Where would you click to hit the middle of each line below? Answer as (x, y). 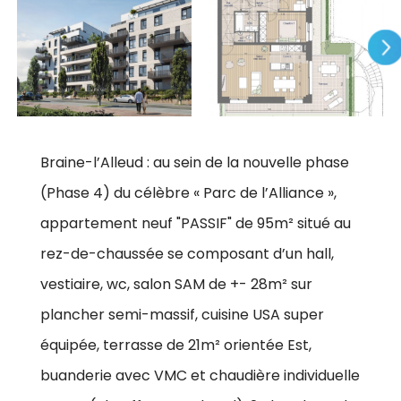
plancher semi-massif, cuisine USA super (182, 314)
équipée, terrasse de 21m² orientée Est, (176, 345)
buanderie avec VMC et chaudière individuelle (200, 375)
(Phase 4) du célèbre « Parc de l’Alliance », (188, 192)
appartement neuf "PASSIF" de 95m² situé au (196, 223)
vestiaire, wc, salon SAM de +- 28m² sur (176, 284)
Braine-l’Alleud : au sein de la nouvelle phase (195, 162)
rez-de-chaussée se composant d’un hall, (187, 253)
